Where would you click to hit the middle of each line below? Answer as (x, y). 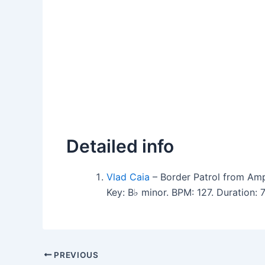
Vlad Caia (128, 177)
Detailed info (120, 146)
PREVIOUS (75, 255)
